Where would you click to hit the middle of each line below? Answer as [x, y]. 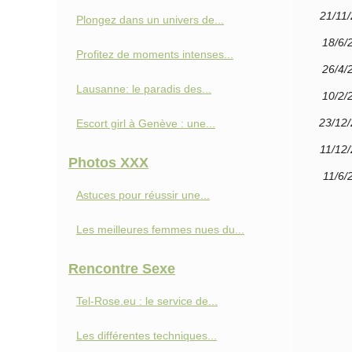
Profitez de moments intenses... [155, 54]
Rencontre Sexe [122, 269]
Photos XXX [108, 163]
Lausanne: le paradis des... [144, 89]
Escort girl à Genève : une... [146, 123]
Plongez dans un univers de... [150, 20]
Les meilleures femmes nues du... [160, 229]
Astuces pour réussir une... [143, 195]
